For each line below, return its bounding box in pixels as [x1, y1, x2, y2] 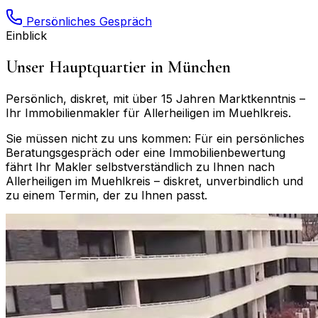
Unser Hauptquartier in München [6, 56, 231, 77]
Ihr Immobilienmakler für [6, 105, 143, 120]
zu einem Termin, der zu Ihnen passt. [6, 187, 207, 202]
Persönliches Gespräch [23, 13, 152, 28]
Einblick [6, 28, 47, 43]
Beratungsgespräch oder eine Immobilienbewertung [6, 145, 285, 160]
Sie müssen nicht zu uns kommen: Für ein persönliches [6, 131, 305, 146]
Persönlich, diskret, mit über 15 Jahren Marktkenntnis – [6, 91, 305, 106]
